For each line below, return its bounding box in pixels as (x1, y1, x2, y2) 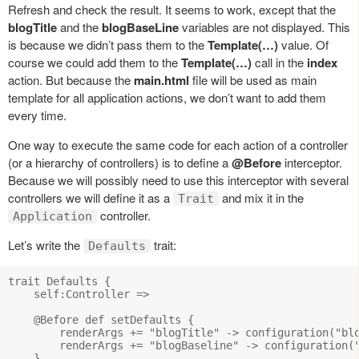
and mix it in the (219, 189, 304, 207)
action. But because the (8, 71, 134, 89)
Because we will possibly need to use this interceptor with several (8, 171, 349, 189)
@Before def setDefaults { (8, 313, 194, 327)
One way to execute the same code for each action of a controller (8, 136, 348, 154)
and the (57, 18, 102, 36)
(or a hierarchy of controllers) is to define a (8, 154, 232, 171)
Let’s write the (8, 236, 83, 254)
